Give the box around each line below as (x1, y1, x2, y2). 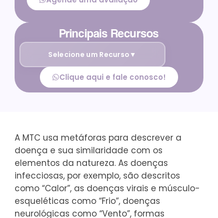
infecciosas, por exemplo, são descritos (15, 170, 180, 182)
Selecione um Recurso (48, 49, 130, 59)
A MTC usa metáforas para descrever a (15, 132, 182, 144)
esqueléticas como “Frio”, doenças (15, 195, 160, 207)
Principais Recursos (59, 26, 159, 40)
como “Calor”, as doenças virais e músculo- (15, 182, 200, 194)
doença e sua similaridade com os (15, 145, 163, 156)
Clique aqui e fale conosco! (59, 72, 166, 82)
